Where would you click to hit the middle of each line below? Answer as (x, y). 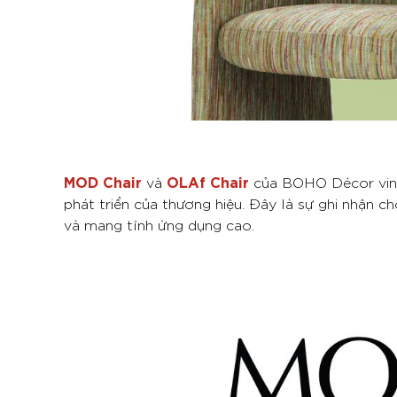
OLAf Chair (208, 181)
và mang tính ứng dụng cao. (159, 225)
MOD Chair (103, 181)
